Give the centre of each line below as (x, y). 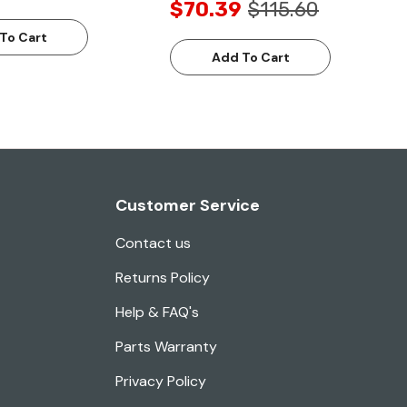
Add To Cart (250, 58)
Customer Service (188, 206)
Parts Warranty (166, 347)
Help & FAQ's (157, 313)
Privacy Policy (161, 382)
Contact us (153, 243)
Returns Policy (163, 278)
